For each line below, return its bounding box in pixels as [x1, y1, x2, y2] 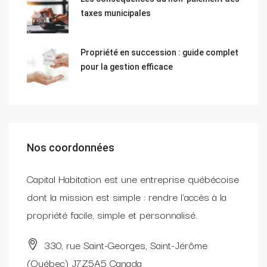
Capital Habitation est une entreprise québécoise [27, 170, 239, 187]
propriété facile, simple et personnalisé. [27, 206, 197, 223]
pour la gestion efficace [80, 62, 173, 72]
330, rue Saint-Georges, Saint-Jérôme [41, 237, 207, 253]
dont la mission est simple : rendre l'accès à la [27, 188, 226, 205]
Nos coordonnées [27, 141, 114, 154]
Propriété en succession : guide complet [80, 48, 238, 58]
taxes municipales [80, 8, 151, 18]
